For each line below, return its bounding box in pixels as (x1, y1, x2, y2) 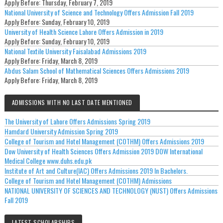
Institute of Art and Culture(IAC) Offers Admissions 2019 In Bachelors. (4, 165, 188, 176)
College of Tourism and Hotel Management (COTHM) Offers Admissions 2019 (4, 136, 204, 147)
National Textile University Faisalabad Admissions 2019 (4, 46, 146, 57)
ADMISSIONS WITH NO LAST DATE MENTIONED (11, 98, 132, 107)
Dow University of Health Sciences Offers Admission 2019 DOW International (4, 146, 203, 157)
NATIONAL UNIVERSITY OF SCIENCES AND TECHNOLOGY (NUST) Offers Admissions (4, 185, 218, 196)
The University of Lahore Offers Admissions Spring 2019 (4, 116, 150, 127)
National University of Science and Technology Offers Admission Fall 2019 (4, 7, 194, 18)
